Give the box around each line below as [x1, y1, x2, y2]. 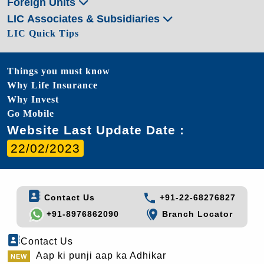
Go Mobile [7, 108, 54, 118]
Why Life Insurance [7, 80, 98, 90]
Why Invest [7, 94, 59, 104]
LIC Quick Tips [7, 28, 79, 38]
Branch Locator [159, 209, 233, 219]
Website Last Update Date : [7, 123, 184, 137]
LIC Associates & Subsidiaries [7, 12, 163, 25]
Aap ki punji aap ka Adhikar [36, 250, 166, 261]
